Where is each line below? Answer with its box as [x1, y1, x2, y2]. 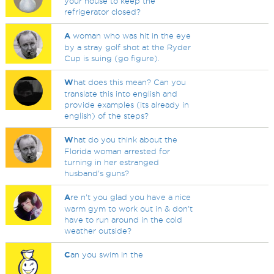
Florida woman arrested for [64, 147, 171, 155]
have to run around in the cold [64, 215, 183, 224]
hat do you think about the [73, 135, 178, 144]
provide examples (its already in [64, 100, 190, 109]
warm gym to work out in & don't [64, 204, 193, 213]
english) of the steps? [64, 111, 149, 120]
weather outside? [64, 226, 132, 235]
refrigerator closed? [64, 7, 141, 16]
